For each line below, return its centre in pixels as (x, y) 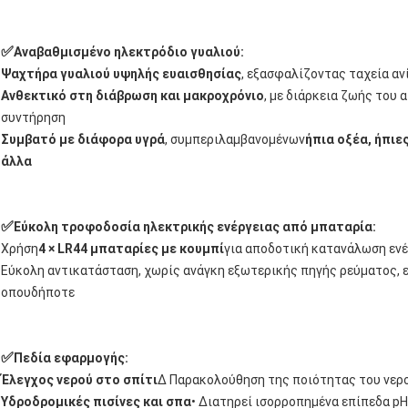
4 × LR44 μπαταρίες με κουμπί (131, 248)
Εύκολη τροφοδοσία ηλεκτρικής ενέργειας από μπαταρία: (195, 226)
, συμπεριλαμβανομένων (235, 139)
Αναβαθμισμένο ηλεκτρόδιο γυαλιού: (129, 51)
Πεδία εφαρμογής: (71, 357)
